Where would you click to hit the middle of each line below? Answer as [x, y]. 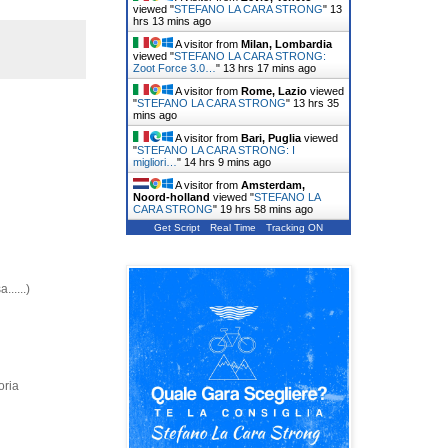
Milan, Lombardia [286, 43]
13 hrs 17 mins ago [269, 67]
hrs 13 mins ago [172, 20]
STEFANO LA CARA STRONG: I [216, 149]
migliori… [155, 161]
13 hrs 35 [316, 102]
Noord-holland [171, 196]
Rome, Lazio [274, 90]
